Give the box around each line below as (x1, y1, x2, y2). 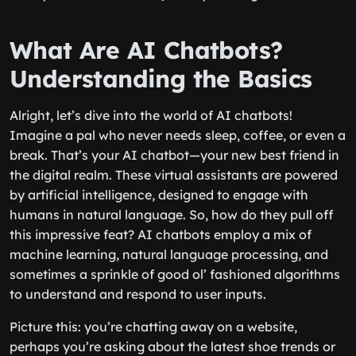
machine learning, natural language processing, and (10, 246, 328, 262)
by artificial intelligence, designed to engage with (10, 187, 308, 203)
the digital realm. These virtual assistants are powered (10, 167, 338, 183)
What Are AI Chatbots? (10, 35, 283, 65)
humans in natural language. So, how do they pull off (10, 207, 334, 222)
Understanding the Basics (10, 64, 312, 94)
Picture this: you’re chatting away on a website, (10, 319, 297, 335)
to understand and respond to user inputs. (10, 286, 266, 302)
